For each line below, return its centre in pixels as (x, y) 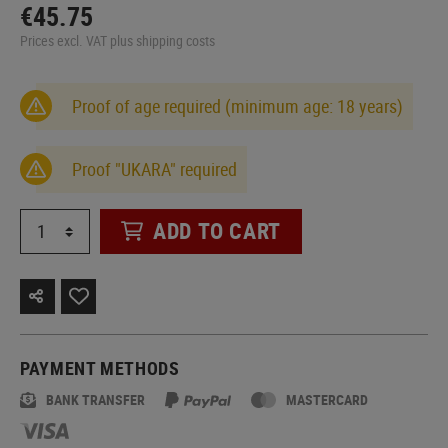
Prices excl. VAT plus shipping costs (117, 40)
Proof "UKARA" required (154, 168)
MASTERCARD (327, 399)
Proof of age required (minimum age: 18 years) (237, 105)
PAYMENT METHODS (100, 367)
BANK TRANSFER (95, 399)
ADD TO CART (217, 231)
